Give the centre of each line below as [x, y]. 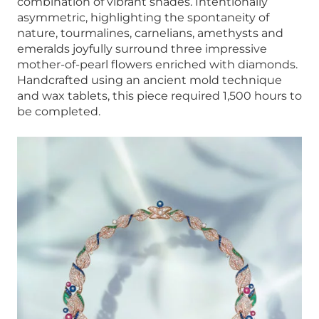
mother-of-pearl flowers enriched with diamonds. [157, 64]
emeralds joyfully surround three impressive [142, 48]
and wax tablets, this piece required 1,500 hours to [159, 95]
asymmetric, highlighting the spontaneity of [143, 17]
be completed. [59, 111]
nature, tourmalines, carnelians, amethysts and [150, 33]
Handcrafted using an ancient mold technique [150, 80]
